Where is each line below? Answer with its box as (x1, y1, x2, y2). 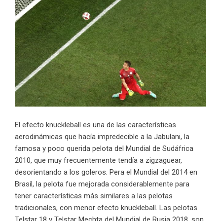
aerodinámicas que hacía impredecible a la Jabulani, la (15, 132, 189, 142)
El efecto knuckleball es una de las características (15, 120, 176, 130)
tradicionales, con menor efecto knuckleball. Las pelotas (15, 203, 197, 213)
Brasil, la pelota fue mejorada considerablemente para (15, 180, 189, 189)
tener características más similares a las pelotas (15, 191, 173, 201)
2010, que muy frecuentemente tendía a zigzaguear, (15, 156, 182, 165)
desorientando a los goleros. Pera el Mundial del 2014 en (15, 168, 197, 177)
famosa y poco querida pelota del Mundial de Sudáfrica (15, 144, 193, 153)
